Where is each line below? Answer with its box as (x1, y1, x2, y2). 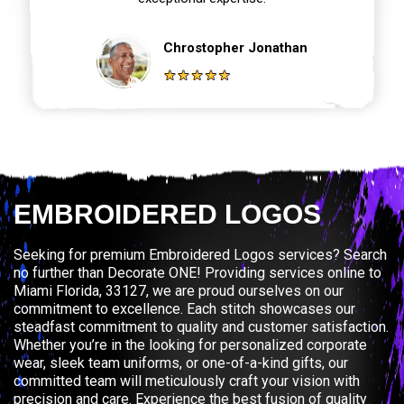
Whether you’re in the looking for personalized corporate (14, 335, 367, 353)
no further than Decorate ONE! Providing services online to (14, 263, 381, 281)
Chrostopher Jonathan (163, 39, 308, 56)
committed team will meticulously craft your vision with (14, 372, 360, 390)
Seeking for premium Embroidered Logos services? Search (14, 245, 387, 263)
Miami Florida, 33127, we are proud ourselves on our (14, 281, 344, 299)
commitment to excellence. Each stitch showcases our (14, 299, 355, 317)
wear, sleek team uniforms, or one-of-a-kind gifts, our (14, 353, 348, 372)
